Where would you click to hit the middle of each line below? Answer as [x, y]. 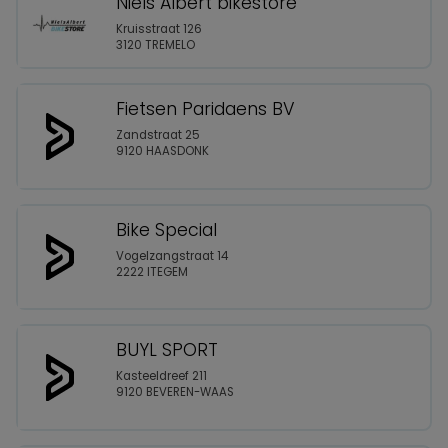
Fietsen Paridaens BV [205, 109]
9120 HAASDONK [162, 151]
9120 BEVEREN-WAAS [175, 392]
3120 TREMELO [155, 45]
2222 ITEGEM [152, 271]
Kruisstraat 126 [159, 29]
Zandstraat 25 [158, 135]
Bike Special [166, 229]
